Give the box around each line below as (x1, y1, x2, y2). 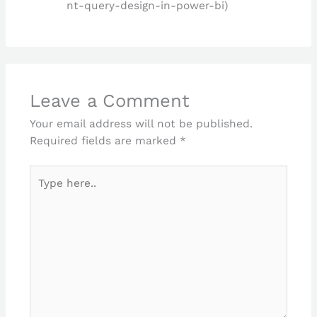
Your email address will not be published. (29, 117, 253, 130)
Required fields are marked (29, 134, 180, 147)
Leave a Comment (29, 89, 190, 111)
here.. (28, 183, 59, 197)
